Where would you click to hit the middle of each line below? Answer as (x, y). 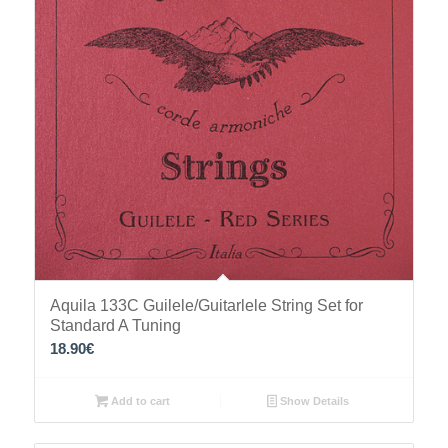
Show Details (313, 400)
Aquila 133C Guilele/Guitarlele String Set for (206, 305)
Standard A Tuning (115, 325)
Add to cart (138, 400)
